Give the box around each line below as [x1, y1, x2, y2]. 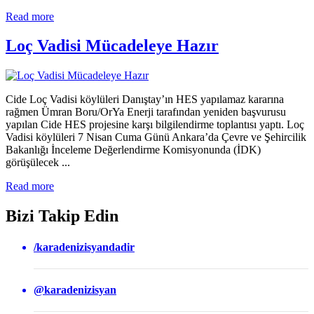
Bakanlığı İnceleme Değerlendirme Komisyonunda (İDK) [6, 144, 261, 156]
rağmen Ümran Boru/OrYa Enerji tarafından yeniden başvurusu [6, 106, 286, 118]
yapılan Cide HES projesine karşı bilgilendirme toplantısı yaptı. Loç [6, 118, 304, 131]
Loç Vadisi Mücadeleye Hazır [6, 36, 219, 55]
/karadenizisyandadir [34, 240, 135, 253]
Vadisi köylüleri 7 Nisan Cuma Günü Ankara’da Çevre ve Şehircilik [6, 131, 306, 144]
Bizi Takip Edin [6, 207, 118, 226]
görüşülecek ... [6, 156, 70, 169]
